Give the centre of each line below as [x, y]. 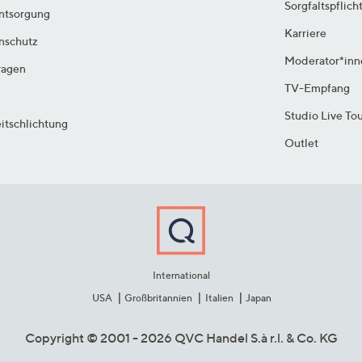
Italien [219, 298]
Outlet [302, 143]
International [181, 276]
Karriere [306, 33]
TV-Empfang [318, 88]
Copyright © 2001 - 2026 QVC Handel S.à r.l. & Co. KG [181, 338]
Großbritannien [159, 298]
